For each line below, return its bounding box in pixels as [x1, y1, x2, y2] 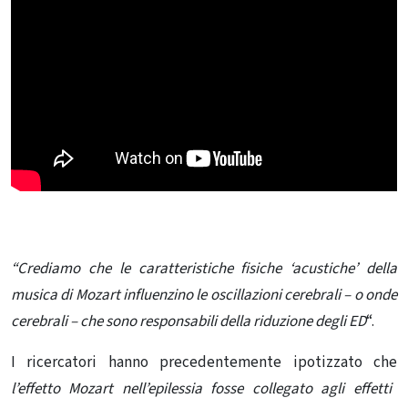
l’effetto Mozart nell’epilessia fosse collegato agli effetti [11, 377, 392, 400]
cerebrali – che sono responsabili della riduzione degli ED [11, 310, 366, 332]
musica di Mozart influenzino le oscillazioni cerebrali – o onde [11, 283, 397, 306]
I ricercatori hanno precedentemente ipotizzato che [11, 351, 397, 373]
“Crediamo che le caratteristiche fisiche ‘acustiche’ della [11, 257, 397, 280]
